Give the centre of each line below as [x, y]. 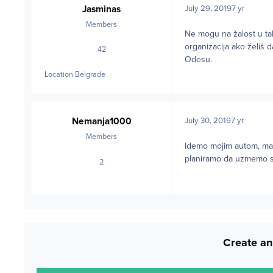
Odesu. [200, 59]
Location [59, 75]
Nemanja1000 [101, 122]
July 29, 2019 [208, 8]
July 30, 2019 [208, 121]
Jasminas [101, 9]
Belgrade [90, 75]
